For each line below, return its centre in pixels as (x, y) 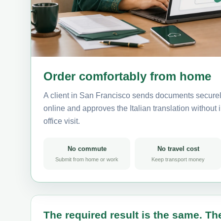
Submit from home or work (87, 159)
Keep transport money (178, 159)
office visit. (62, 121)
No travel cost (178, 148)
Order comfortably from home (127, 76)
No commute (87, 148)
